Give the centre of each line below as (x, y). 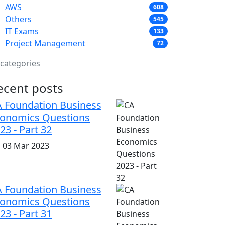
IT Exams (22, 31)
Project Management (45, 43)
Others (18, 19)
